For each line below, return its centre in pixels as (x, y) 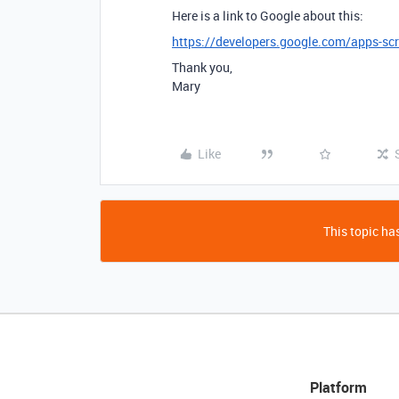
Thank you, (202, 67)
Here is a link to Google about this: (268, 16)
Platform (338, 387)
